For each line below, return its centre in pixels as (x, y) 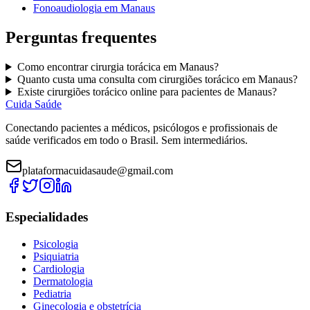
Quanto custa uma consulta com (88, 80)
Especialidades (47, 217)
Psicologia (56, 244)
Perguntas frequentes (81, 38)
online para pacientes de (182, 92)
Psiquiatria (56, 256)
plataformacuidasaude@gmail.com (98, 171)
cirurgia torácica (125, 67)
